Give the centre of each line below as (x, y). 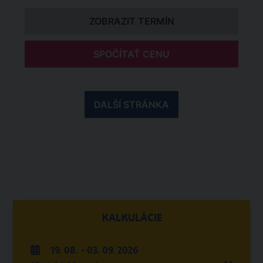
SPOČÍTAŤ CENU (131, 54)
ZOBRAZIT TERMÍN (131, 21)
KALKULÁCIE (131, 218)
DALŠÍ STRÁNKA (131, 104)
